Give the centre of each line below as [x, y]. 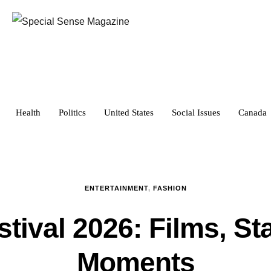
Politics [72, 113]
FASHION [170, 188]
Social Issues [196, 113]
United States [129, 113]
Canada [253, 113]
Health [28, 113]
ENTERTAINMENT [116, 188]
